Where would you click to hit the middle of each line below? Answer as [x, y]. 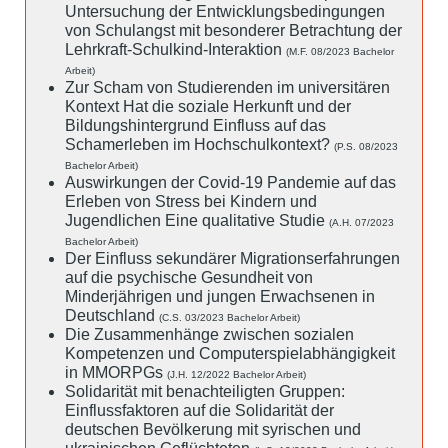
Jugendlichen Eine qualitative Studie [197, 220]
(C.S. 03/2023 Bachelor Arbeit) [229, 317]
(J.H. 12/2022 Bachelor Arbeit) [236, 374]
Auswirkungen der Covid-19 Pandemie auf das [230, 182]
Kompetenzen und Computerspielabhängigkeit [230, 353]
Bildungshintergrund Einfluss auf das [195, 125]
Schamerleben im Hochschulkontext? [199, 144]
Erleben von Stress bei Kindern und [191, 201]
